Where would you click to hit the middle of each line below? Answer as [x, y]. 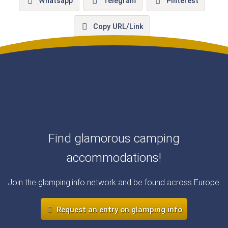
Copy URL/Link [119, 26]
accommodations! [114, 158]
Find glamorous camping [114, 138]
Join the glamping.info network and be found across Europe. [114, 183]
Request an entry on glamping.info [118, 209]
